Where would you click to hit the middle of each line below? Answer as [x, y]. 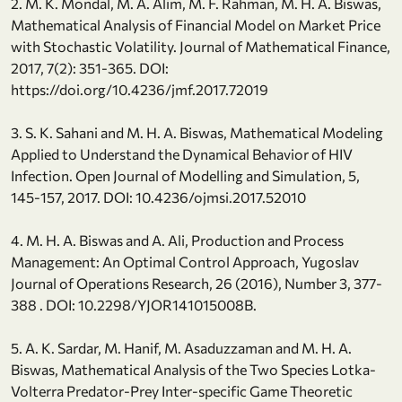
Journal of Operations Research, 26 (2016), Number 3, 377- [197, 283]
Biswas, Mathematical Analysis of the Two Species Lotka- [193, 369]
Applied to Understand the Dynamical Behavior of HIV [182, 153]
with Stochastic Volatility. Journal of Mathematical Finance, [201, 46]
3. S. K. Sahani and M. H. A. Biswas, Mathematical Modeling [197, 132]
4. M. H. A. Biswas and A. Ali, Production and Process [177, 240]
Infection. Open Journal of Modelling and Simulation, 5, [185, 175]
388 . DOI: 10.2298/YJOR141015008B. [134, 304]
